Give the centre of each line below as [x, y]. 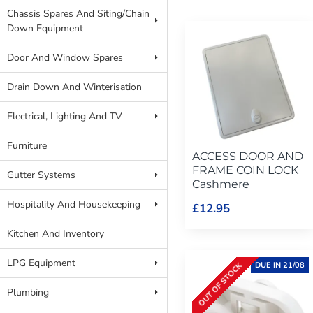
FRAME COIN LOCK [245, 170]
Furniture [27, 146]
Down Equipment [45, 28]
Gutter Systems [41, 175]
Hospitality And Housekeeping [74, 204]
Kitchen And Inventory [56, 234]
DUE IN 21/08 [279, 265]
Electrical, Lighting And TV [65, 116]
